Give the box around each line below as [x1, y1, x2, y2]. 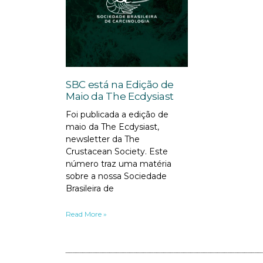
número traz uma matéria [66, 159, 171, 170]
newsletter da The [66, 134, 140, 145]
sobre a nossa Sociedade [66, 171, 167, 182]
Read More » [66, 210, 107, 219]
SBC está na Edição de [66, 79, 174, 91]
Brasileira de [66, 183, 114, 194]
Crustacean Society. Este [66, 146, 168, 157]
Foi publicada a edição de [66, 109, 168, 120]
